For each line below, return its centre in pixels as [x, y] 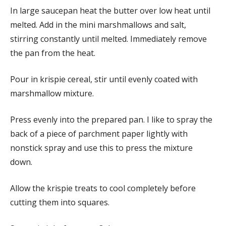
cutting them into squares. [60, 203]
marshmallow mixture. [52, 94]
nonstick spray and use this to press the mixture [101, 148]
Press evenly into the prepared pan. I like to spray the [111, 120]
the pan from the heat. [53, 53]
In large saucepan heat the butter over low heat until [110, 11]
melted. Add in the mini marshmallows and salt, [98, 25]
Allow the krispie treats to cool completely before [103, 188]
